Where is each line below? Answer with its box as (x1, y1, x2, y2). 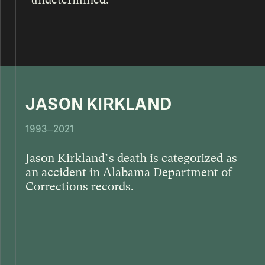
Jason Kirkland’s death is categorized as (25, 151, 237, 165)
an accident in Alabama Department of (25, 165, 232, 179)
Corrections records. (25, 179, 134, 193)
